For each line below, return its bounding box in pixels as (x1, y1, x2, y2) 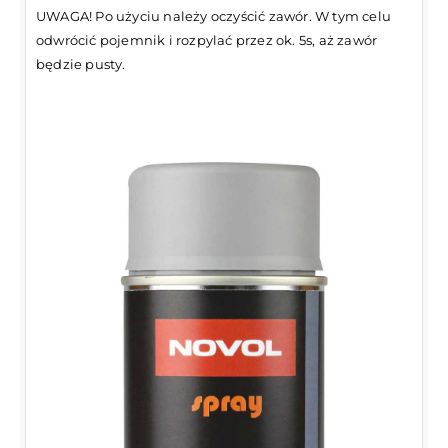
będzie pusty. (36, 55, 126, 72)
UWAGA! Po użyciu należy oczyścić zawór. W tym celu (36, 7, 391, 24)
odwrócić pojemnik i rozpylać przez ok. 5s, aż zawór (36, 31, 378, 48)
